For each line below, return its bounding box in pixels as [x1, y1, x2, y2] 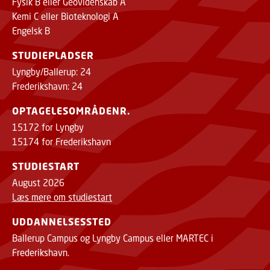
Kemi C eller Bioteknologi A [12, 11, 119, 22]
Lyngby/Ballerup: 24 [12, 66, 91, 78]
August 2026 [12, 177, 64, 189]
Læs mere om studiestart [12, 192, 112, 203]
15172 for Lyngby [12, 122, 84, 133]
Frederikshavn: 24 [12, 81, 83, 92]
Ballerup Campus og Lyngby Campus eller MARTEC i [12, 233, 213, 244]
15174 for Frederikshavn [12, 136, 111, 148]
